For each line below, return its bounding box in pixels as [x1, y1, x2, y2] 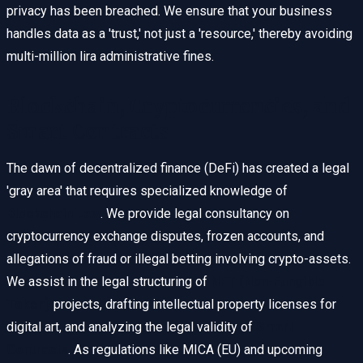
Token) [6, 297, 50, 313]
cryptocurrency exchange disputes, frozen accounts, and [6, 228, 324, 245]
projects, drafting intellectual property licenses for [50, 297, 336, 313]
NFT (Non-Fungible [211, 274, 325, 290]
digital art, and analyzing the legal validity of [6, 319, 256, 335]
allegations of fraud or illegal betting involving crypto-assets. [6, 251, 351, 267]
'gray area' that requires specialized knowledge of [6, 183, 288, 199]
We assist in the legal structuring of [6, 274, 211, 290]
